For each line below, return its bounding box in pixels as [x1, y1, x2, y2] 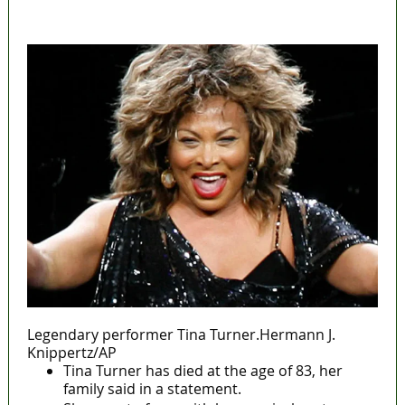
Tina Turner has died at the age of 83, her [62, 361, 343, 381]
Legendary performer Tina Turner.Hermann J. [26, 325, 335, 345]
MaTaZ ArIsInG [26, 7, 131, 28]
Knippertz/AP [26, 343, 117, 363]
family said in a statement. [62, 379, 245, 400]
